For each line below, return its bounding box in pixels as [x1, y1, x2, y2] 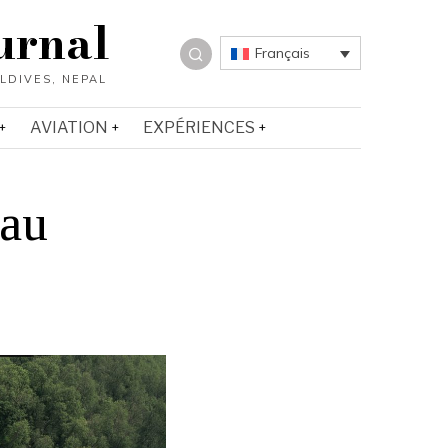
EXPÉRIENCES [143, 118, 255, 137]
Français [254, 44, 310, 62]
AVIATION [30, 118, 108, 137]
